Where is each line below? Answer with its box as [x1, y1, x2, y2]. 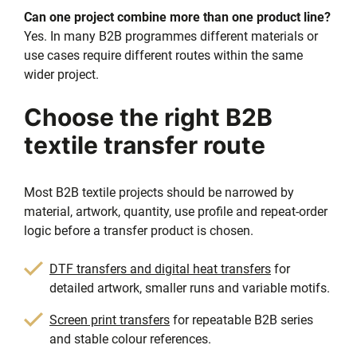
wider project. [24, 66, 99, 82]
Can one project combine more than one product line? [24, 9, 331, 25]
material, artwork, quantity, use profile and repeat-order [24, 203, 328, 219]
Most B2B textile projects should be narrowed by [24, 184, 294, 200]
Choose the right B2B [24, 102, 273, 131]
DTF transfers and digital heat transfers [49, 261, 271, 277]
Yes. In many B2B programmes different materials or [24, 28, 318, 44]
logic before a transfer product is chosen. [24, 222, 253, 238]
